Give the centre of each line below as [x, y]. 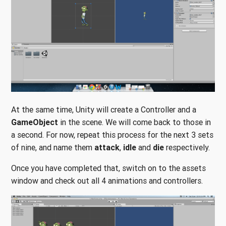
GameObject [35, 122]
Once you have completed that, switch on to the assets [108, 168]
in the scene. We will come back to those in [134, 122]
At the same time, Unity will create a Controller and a [104, 110]
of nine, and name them [53, 148]
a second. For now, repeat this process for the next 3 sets [112, 135]
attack [107, 148]
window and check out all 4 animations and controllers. [108, 181]
